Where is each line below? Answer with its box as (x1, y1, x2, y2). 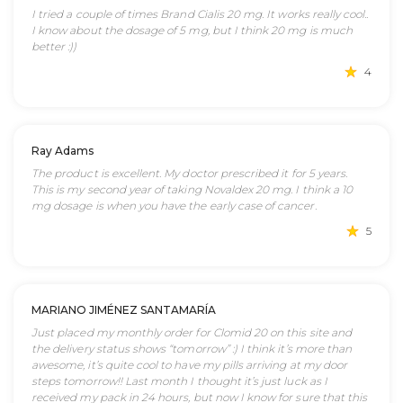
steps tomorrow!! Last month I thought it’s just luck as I (31, 374, 327, 388)
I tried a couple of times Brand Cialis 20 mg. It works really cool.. (31, 7, 369, 21)
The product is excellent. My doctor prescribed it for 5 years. (31, 166, 348, 180)
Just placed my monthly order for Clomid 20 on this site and (31, 326, 352, 339)
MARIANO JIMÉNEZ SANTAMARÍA (31, 303, 216, 317)
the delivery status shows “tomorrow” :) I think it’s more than (31, 342, 353, 355)
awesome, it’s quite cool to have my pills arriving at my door (31, 358, 348, 372)
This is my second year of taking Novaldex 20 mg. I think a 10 (31, 183, 354, 196)
